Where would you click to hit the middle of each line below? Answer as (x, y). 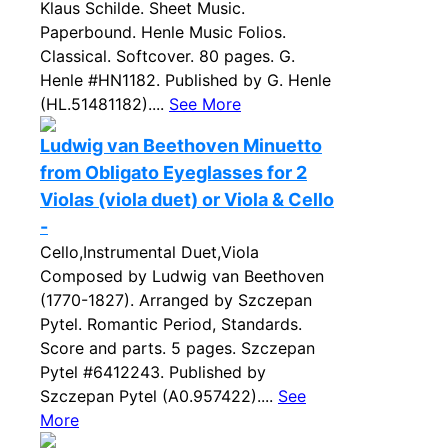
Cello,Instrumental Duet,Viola (149, 252)
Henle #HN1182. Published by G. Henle (185, 80)
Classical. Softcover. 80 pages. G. (167, 56)
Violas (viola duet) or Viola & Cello (187, 199)
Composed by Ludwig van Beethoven (182, 276)
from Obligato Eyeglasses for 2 (173, 172)
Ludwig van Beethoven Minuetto (181, 145)
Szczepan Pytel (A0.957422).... (159, 396)
